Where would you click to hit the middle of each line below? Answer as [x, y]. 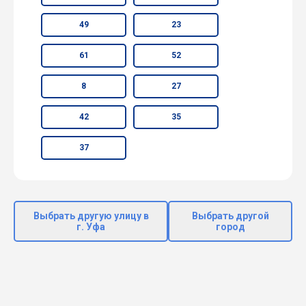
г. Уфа [91, 226]
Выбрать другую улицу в [91, 215]
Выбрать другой [230, 215]
